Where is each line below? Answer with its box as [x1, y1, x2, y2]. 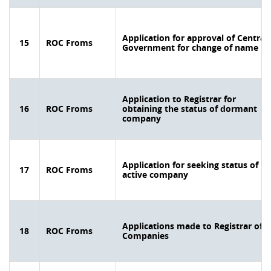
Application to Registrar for [122, 93, 236, 105]
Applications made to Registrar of [122, 220, 263, 232]
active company [122, 169, 188, 180]
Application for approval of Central [122, 32, 267, 44]
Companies [122, 230, 169, 241]
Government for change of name [122, 42, 258, 53]
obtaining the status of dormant [122, 103, 257, 114]
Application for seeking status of [122, 159, 258, 171]
